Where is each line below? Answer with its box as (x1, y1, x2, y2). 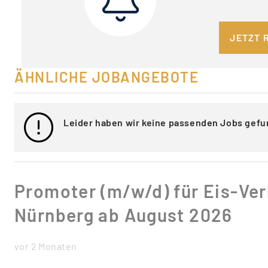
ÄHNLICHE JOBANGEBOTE (14, 68, 199, 86)
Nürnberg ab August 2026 (14, 204, 233, 226)
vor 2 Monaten (14, 240, 77, 252)
